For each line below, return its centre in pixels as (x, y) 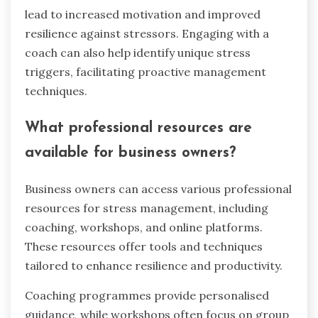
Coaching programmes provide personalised (147, 296)
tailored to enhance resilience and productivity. (154, 266)
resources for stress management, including (147, 208)
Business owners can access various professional (158, 189)
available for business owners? (130, 153)
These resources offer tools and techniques (144, 247)
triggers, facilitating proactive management (146, 71)
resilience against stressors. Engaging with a (147, 33)
